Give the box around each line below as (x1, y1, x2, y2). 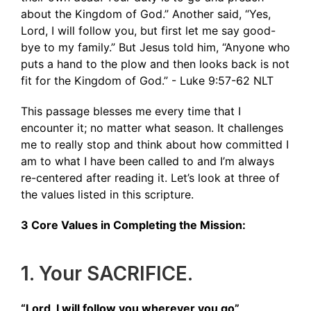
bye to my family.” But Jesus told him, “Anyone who (21, 40, 290, 54)
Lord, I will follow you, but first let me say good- (21, 24, 276, 37)
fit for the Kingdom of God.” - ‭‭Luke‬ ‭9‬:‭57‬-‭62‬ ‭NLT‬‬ (21, 74, 280, 87)
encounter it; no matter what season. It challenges (21, 121, 283, 135)
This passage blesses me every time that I (21, 104, 241, 118)
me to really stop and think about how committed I (21, 137, 289, 151)
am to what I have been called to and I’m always (21, 154, 274, 168)
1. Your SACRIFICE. (21, 262, 198, 285)
